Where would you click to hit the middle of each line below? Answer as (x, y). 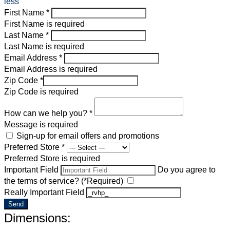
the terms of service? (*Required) (64, 181)
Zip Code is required (41, 92)
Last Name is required (44, 47)
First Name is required (44, 24)
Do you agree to (187, 170)
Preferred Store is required (52, 159)
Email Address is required (51, 69)
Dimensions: (37, 218)
